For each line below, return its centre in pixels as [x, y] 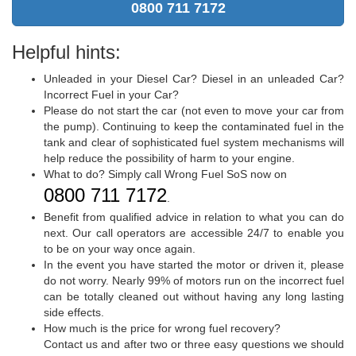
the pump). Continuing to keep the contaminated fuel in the [194, 126]
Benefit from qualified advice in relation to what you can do [194, 217]
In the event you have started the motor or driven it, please [194, 264]
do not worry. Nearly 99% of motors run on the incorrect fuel [194, 280]
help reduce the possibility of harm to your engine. [169, 158]
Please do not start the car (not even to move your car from [194, 110]
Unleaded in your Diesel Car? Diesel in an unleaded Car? [194, 78]
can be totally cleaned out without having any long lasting [194, 296]
